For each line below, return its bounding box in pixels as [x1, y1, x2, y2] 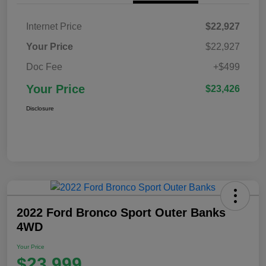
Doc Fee [26, 61, 62, 72]
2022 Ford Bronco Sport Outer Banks [17, 205, 226, 219]
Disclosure [26, 104, 54, 112]
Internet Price [26, 21, 82, 31]
